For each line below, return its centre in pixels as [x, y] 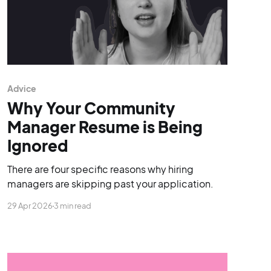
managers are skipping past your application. [110, 184]
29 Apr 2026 [30, 206]
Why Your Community [91, 108]
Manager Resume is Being [105, 127]
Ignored [38, 146]
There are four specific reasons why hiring [100, 169]
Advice [22, 89]
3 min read [72, 206]
